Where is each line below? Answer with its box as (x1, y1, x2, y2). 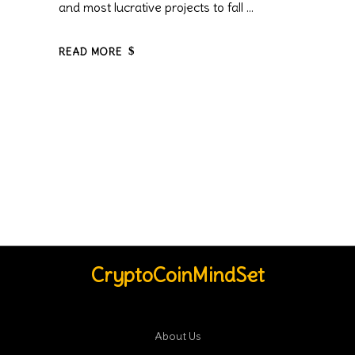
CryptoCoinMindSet (90, 262, 265, 288)
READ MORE (59, 44, 123, 59)
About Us (154, 329, 201, 344)
